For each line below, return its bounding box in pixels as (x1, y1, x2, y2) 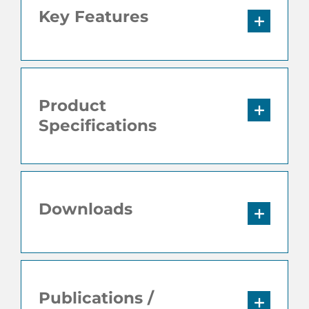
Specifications (38, 116, 157, 136)
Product (38, 96, 106, 116)
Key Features (38, 7, 148, 27)
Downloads (38, 199, 132, 219)
